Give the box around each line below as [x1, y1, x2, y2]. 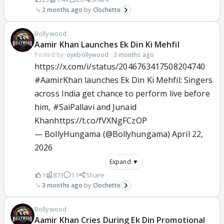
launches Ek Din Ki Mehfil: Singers [82, 74, 213, 85]
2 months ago [42, 5, 83, 14]
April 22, [172, 128, 203, 139]
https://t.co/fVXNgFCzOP [54, 114, 147, 126]
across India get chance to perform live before [34, 87, 210, 99]
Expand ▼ [109, 157, 138, 166]
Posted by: [34, 50, 67, 59]
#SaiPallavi [52, 101, 94, 112]
